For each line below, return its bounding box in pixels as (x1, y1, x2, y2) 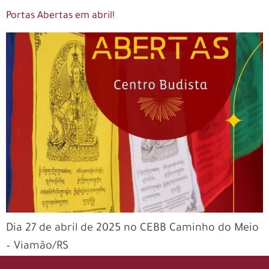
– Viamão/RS (6, 240, 74, 253)
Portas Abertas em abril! (6, 10, 115, 22)
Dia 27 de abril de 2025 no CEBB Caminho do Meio (6, 222, 259, 235)
